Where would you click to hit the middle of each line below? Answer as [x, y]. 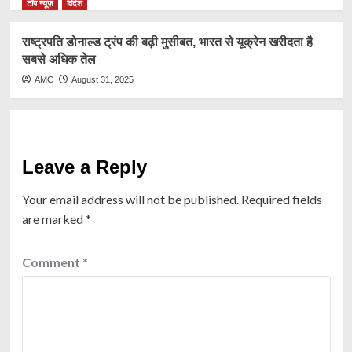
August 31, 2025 [102, 79]
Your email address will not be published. [130, 199]
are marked [53, 218]
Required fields [281, 199]
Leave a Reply [84, 167]
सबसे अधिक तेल [59, 59]
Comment [52, 262]
